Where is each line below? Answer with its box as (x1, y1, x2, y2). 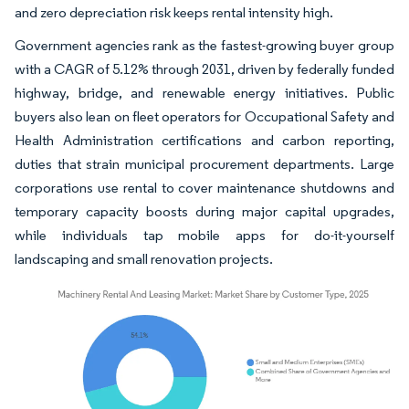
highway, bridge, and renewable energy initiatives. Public (15, 83, 394, 101)
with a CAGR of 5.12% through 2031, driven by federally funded (15, 59, 394, 78)
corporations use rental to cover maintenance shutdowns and (15, 178, 394, 196)
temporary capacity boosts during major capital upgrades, (15, 202, 394, 220)
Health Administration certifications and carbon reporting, (15, 131, 394, 149)
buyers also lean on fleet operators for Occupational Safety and (15, 107, 394, 125)
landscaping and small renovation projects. (15, 249, 273, 267)
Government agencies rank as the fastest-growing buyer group (15, 36, 394, 54)
